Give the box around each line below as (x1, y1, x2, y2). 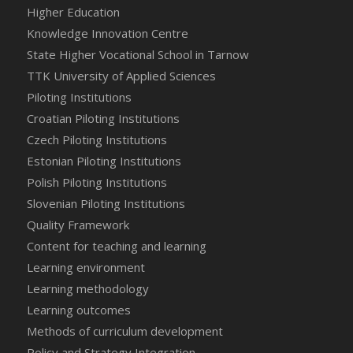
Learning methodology (26, 280, 149, 296)
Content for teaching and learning (26, 237, 206, 254)
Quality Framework (26, 216, 129, 232)
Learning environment (26, 258, 145, 275)
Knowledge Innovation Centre (26, 24, 188, 41)
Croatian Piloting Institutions (26, 110, 180, 126)
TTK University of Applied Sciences (26, 67, 216, 84)
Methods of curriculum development (26, 322, 223, 339)
